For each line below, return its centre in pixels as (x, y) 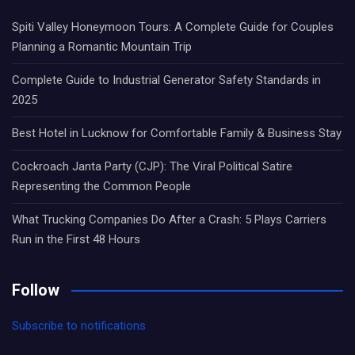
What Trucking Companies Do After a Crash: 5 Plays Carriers (169, 219)
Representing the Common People (101, 186)
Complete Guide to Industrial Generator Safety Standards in (166, 80)
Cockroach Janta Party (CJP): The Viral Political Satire (152, 166)
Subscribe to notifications (79, 326)
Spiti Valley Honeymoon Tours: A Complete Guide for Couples (173, 27)
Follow (36, 290)
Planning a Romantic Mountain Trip (102, 47)
